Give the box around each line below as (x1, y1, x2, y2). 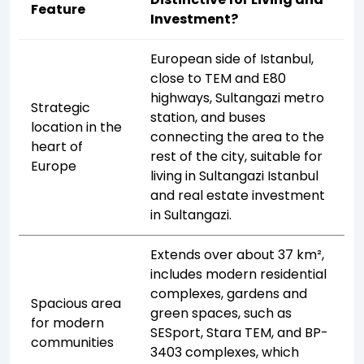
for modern (31, 313, 105, 332)
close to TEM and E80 (150, 68, 287, 88)
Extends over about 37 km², (150, 245, 325, 264)
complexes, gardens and (150, 284, 308, 303)
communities (31, 332, 115, 352)
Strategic (31, 97, 91, 117)
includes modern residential (150, 264, 327, 284)
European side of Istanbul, (150, 49, 314, 68)
